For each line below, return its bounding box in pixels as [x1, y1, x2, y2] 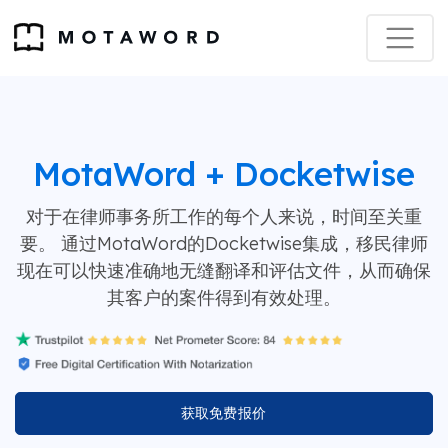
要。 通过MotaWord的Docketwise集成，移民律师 [19, 232, 428, 255]
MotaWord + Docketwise [32, 154, 415, 194]
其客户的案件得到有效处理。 [106, 286, 341, 309]
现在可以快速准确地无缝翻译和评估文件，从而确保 [16, 259, 431, 282]
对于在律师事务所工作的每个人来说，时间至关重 [25, 205, 422, 228]
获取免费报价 [181, 403, 266, 422]
